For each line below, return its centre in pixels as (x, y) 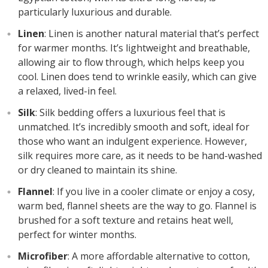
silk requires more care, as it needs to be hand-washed (140, 156)
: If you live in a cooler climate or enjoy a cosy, (153, 191)
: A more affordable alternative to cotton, (159, 256)
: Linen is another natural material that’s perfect (151, 33)
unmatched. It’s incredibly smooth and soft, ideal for (133, 127)
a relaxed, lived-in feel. (67, 91)
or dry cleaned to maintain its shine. (97, 170)
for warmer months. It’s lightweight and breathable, (134, 48)
